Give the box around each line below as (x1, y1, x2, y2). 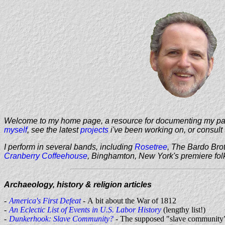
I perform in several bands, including (4, 143, 135, 151)
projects (80, 126, 108, 134)
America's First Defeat (9, 196, 81, 205)
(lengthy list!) (161, 205, 205, 214)
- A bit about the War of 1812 (81, 196, 176, 205)
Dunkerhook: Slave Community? (9, 214, 114, 223)
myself (4, 126, 27, 134)
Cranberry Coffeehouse (4, 152, 87, 160)
